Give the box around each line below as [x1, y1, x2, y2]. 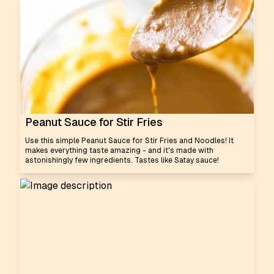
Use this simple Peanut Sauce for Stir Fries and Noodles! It [25, 136, 234, 145]
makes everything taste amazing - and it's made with [25, 146, 213, 155]
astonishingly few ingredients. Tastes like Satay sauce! [25, 156, 219, 165]
